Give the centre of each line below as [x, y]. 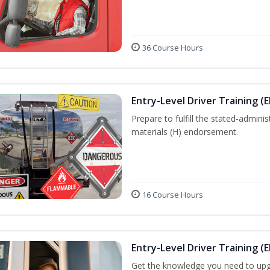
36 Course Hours [173, 47]
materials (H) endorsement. [185, 131]
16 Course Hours [173, 195]
